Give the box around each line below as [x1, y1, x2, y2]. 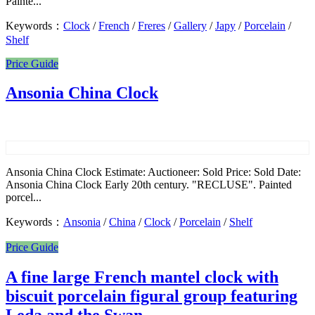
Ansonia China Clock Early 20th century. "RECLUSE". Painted [6, 179, 292, 191]
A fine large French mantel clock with [6, 268, 278, 287]
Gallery [174, 19, 207, 32]
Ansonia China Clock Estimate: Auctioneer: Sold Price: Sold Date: [6, 166, 301, 179]
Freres [138, 19, 165, 32]
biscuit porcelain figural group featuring [6, 287, 297, 306]
